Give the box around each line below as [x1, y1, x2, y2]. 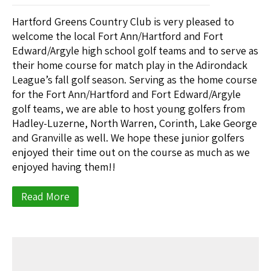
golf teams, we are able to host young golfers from [12, 102, 245, 116]
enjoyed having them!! [12, 160, 116, 174]
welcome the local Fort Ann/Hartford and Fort [12, 29, 223, 43]
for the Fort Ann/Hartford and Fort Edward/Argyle [12, 87, 241, 101]
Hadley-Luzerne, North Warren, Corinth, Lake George [12, 116, 257, 130]
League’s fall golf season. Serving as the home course [12, 73, 257, 87]
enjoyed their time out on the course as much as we [12, 145, 250, 159]
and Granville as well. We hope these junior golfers [12, 131, 244, 145]
